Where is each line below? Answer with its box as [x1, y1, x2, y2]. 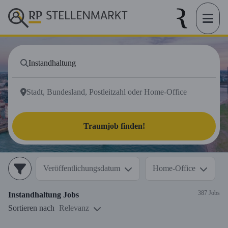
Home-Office [153, 164, 195, 173]
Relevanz [59, 204, 89, 212]
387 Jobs [198, 189, 220, 196]
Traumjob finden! [83, 122, 145, 130]
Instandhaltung [8, 190, 61, 199]
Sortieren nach [8, 204, 54, 212]
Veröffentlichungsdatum [43, 164, 120, 173]
